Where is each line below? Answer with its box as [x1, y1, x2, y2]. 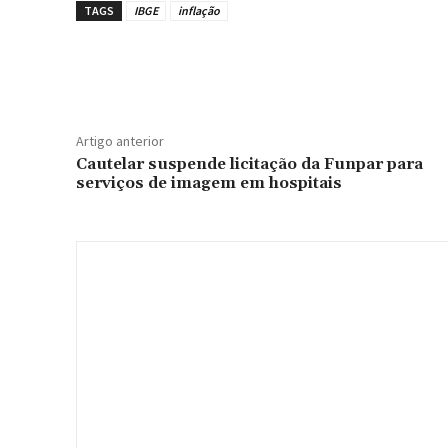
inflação [178, 3, 220, 18]
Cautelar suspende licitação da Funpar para [76, 154, 423, 174]
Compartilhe [123, 60, 196, 75]
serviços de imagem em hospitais [76, 173, 342, 193]
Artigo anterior [76, 132, 164, 150]
